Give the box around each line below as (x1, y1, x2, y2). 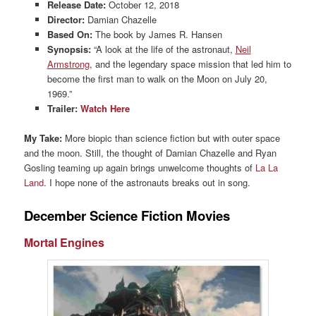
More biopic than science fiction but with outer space (62, 131, 281, 145)
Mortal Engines (24, 234, 105, 251)
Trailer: (47, 102, 80, 116)
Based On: (47, 28, 92, 42)
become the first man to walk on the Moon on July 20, (47, 72, 267, 86)
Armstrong (47, 57, 90, 71)
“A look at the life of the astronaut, (90, 42, 236, 56)
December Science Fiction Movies (24, 205, 231, 225)
